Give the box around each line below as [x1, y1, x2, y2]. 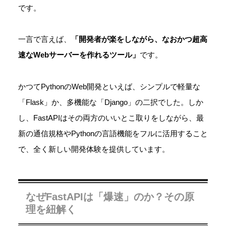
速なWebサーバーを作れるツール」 [18, 50, 140, 60]
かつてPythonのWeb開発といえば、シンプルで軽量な [18, 82, 200, 91]
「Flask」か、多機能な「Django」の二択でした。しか [18, 97, 203, 106]
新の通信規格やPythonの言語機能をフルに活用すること [18, 129, 208, 138]
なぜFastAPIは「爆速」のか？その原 [26, 191, 194, 202]
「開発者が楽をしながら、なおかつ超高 [71, 35, 207, 44]
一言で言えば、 [18, 35, 71, 44]
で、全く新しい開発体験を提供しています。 [18, 144, 169, 153]
